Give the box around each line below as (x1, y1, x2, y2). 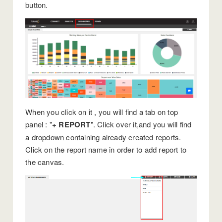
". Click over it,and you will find (90, 119, 192, 130)
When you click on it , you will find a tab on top (25, 107, 178, 117)
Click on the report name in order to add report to (25, 144, 187, 155)
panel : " (25, 119, 53, 130)
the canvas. (25, 157, 64, 167)
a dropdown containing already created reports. (25, 132, 181, 143)
